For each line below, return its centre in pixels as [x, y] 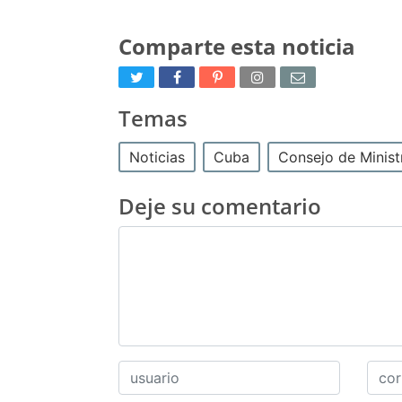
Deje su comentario [220, 205]
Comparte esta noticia [237, 46]
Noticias [157, 157]
